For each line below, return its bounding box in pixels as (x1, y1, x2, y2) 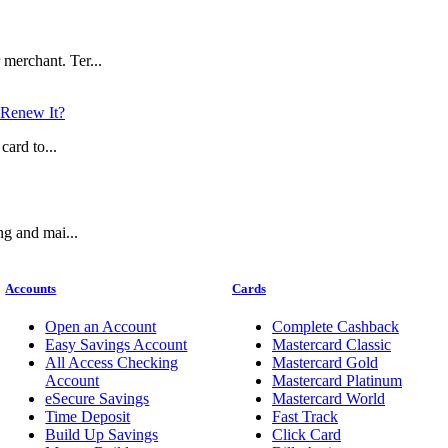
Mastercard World (271, 389, 385, 407)
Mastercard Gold (271, 353, 378, 371)
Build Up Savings (45, 425, 159, 443)
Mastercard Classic (271, 335, 391, 353)
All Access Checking (45, 353, 179, 371)
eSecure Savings (45, 389, 150, 407)
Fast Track (271, 407, 338, 425)
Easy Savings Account (45, 335, 188, 353)
